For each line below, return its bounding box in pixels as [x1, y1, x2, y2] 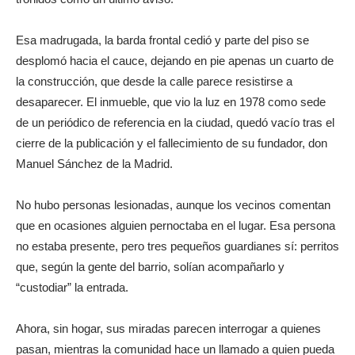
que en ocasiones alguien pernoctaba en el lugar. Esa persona [16, 219, 335, 232]
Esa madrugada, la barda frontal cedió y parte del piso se [16, 33, 309, 47]
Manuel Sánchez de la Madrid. [16, 157, 173, 170]
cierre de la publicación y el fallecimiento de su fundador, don [16, 136, 327, 150]
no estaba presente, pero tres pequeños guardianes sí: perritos [16, 239, 339, 253]
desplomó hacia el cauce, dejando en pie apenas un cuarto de [16, 54, 334, 67]
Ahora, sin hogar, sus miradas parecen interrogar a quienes [16, 322, 321, 335]
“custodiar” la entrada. [16, 281, 128, 294]
